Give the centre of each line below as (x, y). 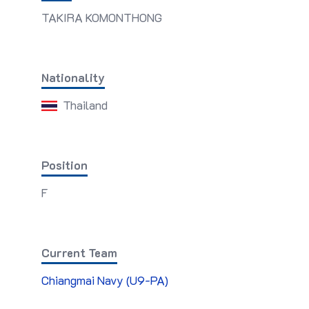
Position (64, 165)
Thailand (84, 105)
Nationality (73, 77)
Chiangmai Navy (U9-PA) (105, 280)
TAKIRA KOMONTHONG (102, 17)
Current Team (79, 252)
